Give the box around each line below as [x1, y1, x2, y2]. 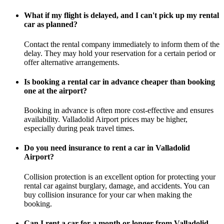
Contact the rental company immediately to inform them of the [24, 39, 219, 48]
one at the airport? [24, 86, 87, 95]
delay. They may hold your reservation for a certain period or [24, 48, 215, 57]
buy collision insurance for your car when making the [24, 190, 192, 199]
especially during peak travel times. [24, 124, 134, 133]
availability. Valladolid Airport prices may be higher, [24, 115, 187, 124]
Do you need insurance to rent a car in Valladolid [24, 143, 190, 152]
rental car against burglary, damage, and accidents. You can [24, 181, 209, 190]
